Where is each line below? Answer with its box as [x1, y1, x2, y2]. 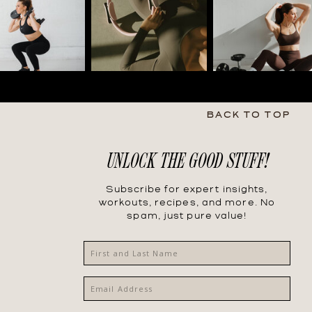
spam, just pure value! [127, 212, 247, 220]
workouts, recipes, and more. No [98, 199, 276, 207]
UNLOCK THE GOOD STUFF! [106, 147, 268, 172]
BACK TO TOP [206, 111, 290, 119]
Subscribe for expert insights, [106, 186, 268, 194]
